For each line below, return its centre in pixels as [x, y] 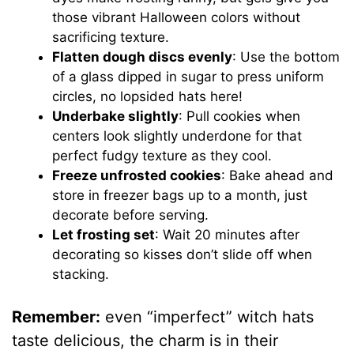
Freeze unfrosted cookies [137, 176]
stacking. [81, 275]
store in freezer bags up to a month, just [180, 196]
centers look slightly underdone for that [177, 136]
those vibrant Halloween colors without [177, 18]
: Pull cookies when [240, 117]
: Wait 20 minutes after [228, 235]
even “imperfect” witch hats [207, 316]
